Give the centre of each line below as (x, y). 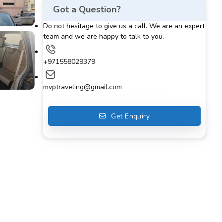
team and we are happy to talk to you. (104, 37)
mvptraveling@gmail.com (83, 87)
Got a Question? (87, 10)
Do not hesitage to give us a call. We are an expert (124, 26)
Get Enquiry (130, 116)
